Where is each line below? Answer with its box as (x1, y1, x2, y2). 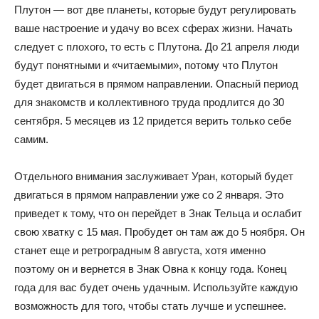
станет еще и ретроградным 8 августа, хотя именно (14, 244, 266, 256)
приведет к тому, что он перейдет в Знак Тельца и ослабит (14, 207, 302, 219)
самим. (14, 133, 48, 145)
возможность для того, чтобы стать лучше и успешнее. (14, 300, 286, 312)
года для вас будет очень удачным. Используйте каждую (14, 281, 298, 293)
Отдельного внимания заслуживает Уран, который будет (14, 170, 293, 182)
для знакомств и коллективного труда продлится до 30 (14, 96, 284, 108)
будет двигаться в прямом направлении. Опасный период (14, 78, 298, 90)
